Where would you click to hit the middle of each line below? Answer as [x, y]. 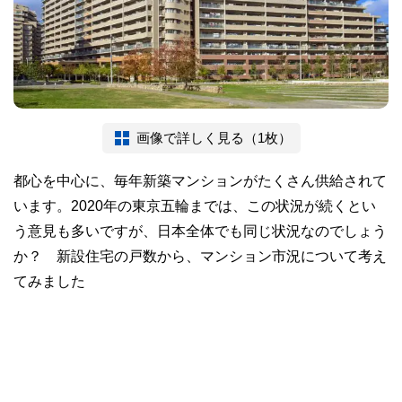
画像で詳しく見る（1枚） [214, 137]
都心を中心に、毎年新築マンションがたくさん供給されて [200, 180]
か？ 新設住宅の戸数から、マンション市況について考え [200, 255]
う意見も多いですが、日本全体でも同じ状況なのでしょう [200, 230]
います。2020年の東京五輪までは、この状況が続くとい [195, 205]
